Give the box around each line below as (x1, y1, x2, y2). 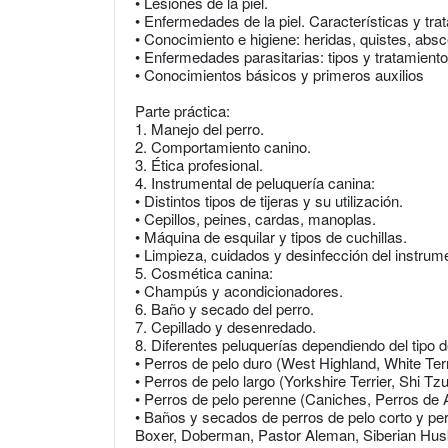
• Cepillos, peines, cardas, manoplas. (135, 208, 376, 230)
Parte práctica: (135, 100, 230, 122)
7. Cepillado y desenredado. (135, 316, 316, 338)
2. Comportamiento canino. (135, 136, 311, 158)
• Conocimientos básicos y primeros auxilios (135, 64, 424, 86)
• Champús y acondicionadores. (135, 280, 343, 302)
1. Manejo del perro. (135, 118, 264, 140)
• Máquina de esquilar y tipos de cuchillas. (135, 226, 407, 248)
